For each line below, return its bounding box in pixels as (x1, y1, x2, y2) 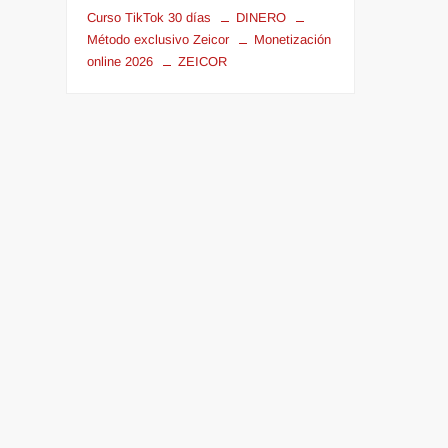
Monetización (254, 31, 332, 47)
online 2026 (87, 53, 154, 69)
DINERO (236, 9, 287, 25)
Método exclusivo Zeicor (87, 31, 230, 47)
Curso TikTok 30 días (87, 9, 212, 25)
